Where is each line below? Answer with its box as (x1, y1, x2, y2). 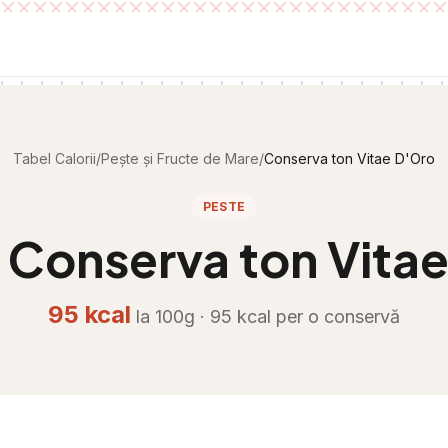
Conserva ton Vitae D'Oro (264, 150, 435, 167)
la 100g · (136, 306, 210, 327)
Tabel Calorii (13, 150, 96, 167)
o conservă (308, 306, 400, 327)
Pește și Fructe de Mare (101, 150, 259, 167)
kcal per (232, 306, 308, 327)
